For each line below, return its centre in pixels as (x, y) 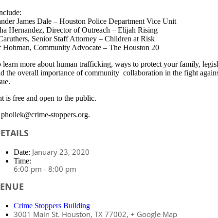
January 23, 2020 (61, 152)
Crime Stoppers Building (52, 206)
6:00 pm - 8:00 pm (45, 169)
